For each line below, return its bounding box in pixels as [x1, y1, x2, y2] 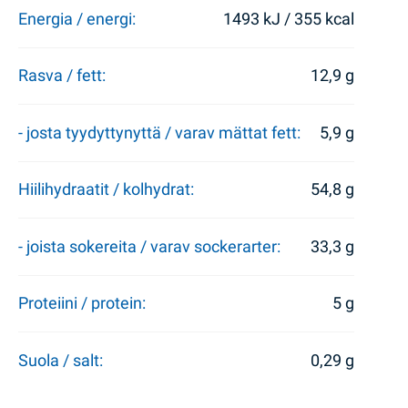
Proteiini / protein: [17, 294, 146, 313]
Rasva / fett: [17, 66, 106, 86]
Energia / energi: [17, 9, 136, 28]
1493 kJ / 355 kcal [223, 9, 355, 28]
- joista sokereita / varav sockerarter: [17, 237, 280, 256]
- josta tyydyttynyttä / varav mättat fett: [17, 123, 301, 142]
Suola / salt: [17, 351, 103, 370]
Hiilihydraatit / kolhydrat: [17, 180, 194, 199]
